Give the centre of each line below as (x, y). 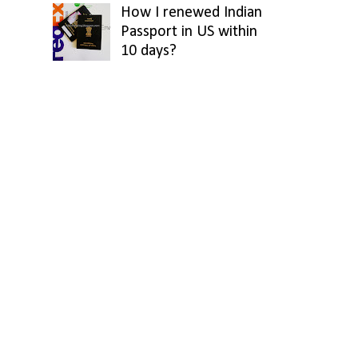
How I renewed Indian (191, 13)
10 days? (149, 51)
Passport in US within (189, 32)
